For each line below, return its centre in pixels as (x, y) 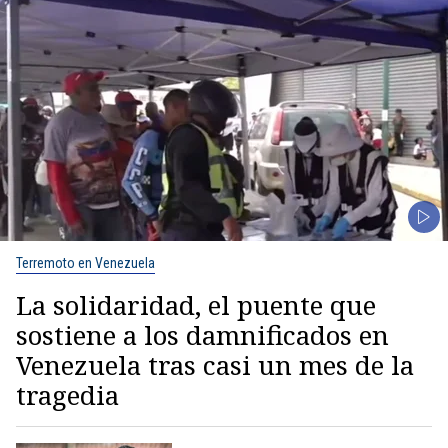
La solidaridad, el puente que (196, 304)
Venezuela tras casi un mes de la (215, 364)
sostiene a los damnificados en (202, 334)
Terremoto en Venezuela (85, 262)
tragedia (67, 394)
